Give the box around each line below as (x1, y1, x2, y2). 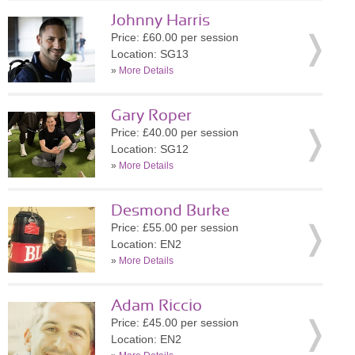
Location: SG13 (111, 48, 189, 60)
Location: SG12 (111, 143, 189, 155)
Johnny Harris (111, 13, 210, 29)
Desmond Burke (111, 203, 230, 219)
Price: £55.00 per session (111, 221, 239, 234)
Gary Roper (111, 108, 192, 124)
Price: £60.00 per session (111, 31, 239, 44)
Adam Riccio (111, 298, 202, 314)
